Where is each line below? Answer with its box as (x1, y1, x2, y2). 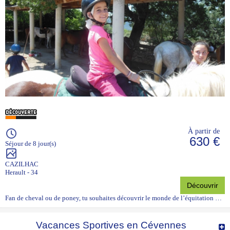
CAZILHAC (5, 160, 39, 168)
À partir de (188, 127, 220, 136)
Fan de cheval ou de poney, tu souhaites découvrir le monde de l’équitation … (5, 194, 222, 202)
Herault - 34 (5, 168, 38, 177)
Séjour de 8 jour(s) (5, 140, 56, 148)
